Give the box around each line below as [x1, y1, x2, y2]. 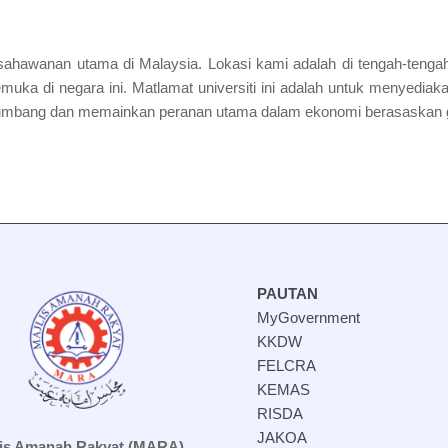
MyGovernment [257, 308, 361, 326]
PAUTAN [257, 284, 319, 302]
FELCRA [257, 356, 317, 374]
